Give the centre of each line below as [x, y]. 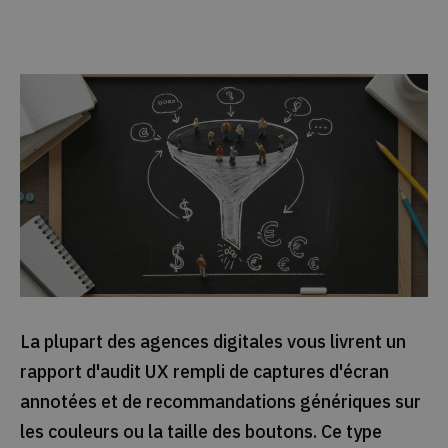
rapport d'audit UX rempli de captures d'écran [204, 371]
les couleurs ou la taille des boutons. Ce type [200, 431]
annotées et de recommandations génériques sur [220, 401]
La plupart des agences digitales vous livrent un [212, 341]
